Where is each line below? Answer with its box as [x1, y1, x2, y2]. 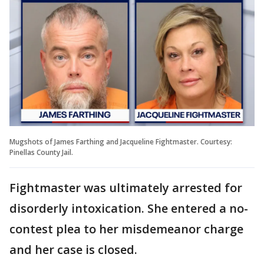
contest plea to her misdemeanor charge [9, 220, 243, 237]
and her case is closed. [9, 241, 140, 258]
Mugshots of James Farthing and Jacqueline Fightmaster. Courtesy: [9, 136, 232, 147]
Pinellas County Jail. [9, 147, 73, 157]
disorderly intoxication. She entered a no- [9, 200, 248, 216]
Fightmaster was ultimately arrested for [9, 179, 242, 196]
